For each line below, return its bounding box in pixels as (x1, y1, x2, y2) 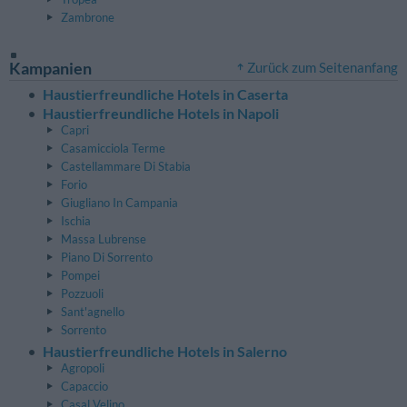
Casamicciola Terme (61, 141, 165, 156)
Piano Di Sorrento (61, 249, 153, 264)
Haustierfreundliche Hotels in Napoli (43, 104, 279, 123)
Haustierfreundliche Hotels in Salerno (43, 342, 287, 361)
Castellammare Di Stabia (61, 159, 191, 174)
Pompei (61, 267, 100, 283)
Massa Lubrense (61, 231, 146, 246)
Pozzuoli (61, 285, 104, 301)
